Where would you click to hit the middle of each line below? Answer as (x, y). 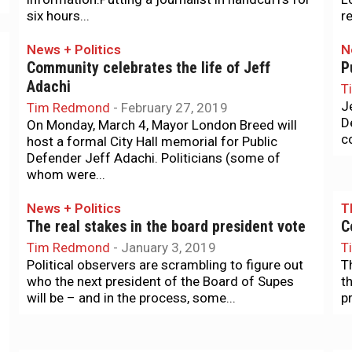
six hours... (58, 16)
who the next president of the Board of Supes (160, 281)
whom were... (66, 174)
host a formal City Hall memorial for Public (152, 141)
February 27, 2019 (174, 108)
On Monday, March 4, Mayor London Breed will (162, 125)
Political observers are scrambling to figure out (165, 265)
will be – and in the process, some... (131, 298)
